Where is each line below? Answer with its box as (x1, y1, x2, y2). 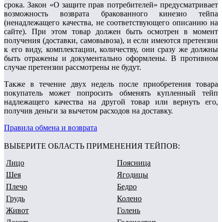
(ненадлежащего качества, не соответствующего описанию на (4, 18, 218, 27)
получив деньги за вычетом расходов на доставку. (4, 107, 173, 115)
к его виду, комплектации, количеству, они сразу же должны (4, 45, 218, 54)
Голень (117, 206, 140, 215)
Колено (117, 194, 142, 203)
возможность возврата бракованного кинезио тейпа (4, 9, 218, 18)
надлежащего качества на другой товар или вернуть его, (4, 98, 218, 107)
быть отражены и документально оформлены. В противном (4, 54, 218, 63)
